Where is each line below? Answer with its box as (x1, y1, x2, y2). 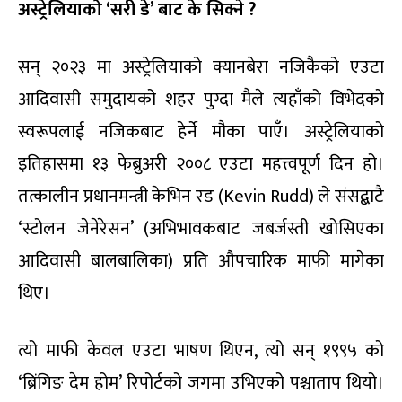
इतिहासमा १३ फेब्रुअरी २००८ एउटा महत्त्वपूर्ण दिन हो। (18, 148, 384, 179)
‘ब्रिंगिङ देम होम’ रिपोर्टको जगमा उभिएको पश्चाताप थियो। (18, 367, 384, 398)
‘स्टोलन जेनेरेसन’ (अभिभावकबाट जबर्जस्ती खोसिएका (18, 213, 384, 244)
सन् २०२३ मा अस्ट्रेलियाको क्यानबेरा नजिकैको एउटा (18, 51, 384, 83)
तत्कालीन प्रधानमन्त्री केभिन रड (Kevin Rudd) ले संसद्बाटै (18, 180, 384, 212)
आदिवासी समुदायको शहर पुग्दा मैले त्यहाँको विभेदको (18, 83, 384, 115)
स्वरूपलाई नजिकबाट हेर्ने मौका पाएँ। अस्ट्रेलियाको (18, 116, 384, 147)
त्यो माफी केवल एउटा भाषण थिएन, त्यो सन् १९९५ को (18, 335, 384, 366)
